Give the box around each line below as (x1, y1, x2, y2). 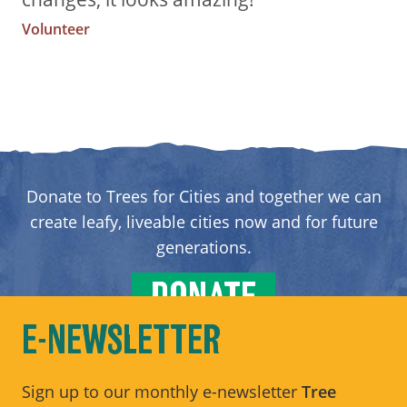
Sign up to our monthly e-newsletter (22, 380, 302, 402)
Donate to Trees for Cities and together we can (25, 184, 382, 207)
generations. (155, 235, 252, 258)
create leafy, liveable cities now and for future (29, 210, 378, 233)
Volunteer (22, 18, 90, 39)
